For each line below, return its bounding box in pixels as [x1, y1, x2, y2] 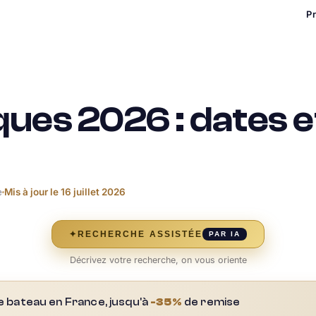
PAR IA [209, 230, 241, 238]
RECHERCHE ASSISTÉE [77, 230, 203, 238]
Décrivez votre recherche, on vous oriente [69, 255, 247, 265]
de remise [181, 296, 241, 308]
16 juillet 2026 [61, 186, 126, 197]
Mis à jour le [4, 186, 61, 197]
